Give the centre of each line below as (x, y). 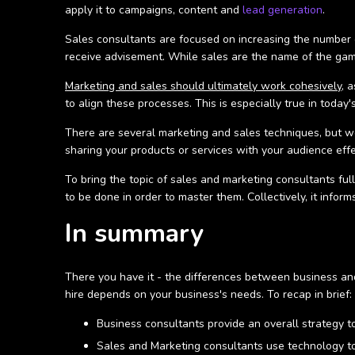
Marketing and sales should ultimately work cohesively (203, 86)
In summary (134, 233)
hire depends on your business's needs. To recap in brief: (208, 294)
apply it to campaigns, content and (154, 10)
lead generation (282, 10)
